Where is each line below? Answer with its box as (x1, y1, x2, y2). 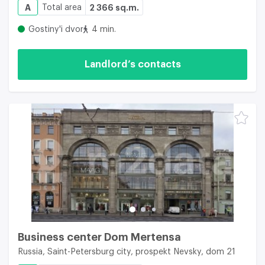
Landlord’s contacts (84, 59, 181, 69)
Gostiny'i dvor (28, 25, 83, 34)
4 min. (92, 25, 116, 34)
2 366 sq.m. (89, 3, 139, 12)
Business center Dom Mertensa (18, 231, 181, 243)
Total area (42, 3, 82, 12)
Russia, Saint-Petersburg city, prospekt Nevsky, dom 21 (18, 247, 235, 256)
